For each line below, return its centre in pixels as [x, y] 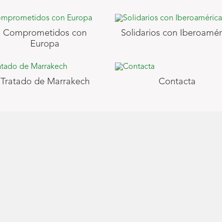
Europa [45, 44]
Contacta [177, 82]
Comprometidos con [45, 33]
